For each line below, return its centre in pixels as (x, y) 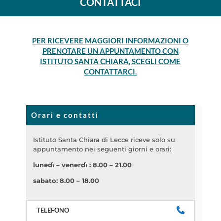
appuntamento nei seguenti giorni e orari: (102, 149)
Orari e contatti (65, 115)
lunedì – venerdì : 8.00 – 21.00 (82, 165)
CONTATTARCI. (110, 71)
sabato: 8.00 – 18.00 (66, 180)
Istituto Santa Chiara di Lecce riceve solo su (104, 139)
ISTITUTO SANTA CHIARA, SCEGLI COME (110, 61)
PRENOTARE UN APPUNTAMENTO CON (110, 51)
